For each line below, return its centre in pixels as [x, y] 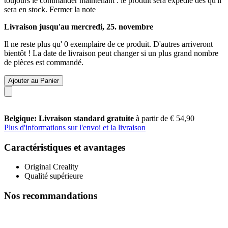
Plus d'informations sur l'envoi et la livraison [75, 127]
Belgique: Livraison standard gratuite [70, 118]
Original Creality [51, 167]
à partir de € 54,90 [165, 118]
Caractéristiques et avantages [65, 147]
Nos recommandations [51, 195]
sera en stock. [26, 9]
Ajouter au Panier [34, 80]
